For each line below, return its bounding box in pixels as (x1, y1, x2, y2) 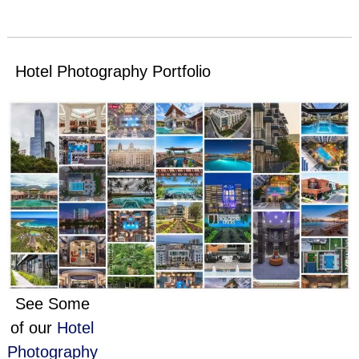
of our (10, 319, 58, 337)
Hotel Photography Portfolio (14, 63, 211, 81)
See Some (14, 295, 90, 313)
